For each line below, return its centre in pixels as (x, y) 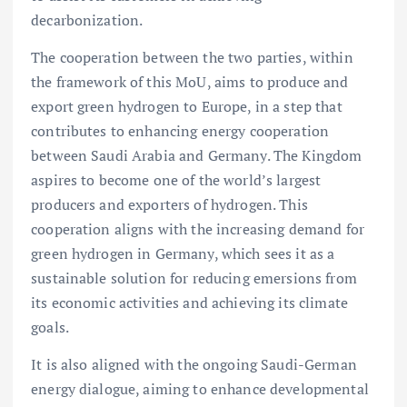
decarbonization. (87, 20)
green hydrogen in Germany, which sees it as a (183, 253)
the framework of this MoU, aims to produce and (190, 81)
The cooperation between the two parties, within (192, 57)
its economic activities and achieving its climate (189, 302)
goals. (50, 327)
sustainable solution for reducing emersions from (194, 278)
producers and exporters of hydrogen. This (169, 204)
